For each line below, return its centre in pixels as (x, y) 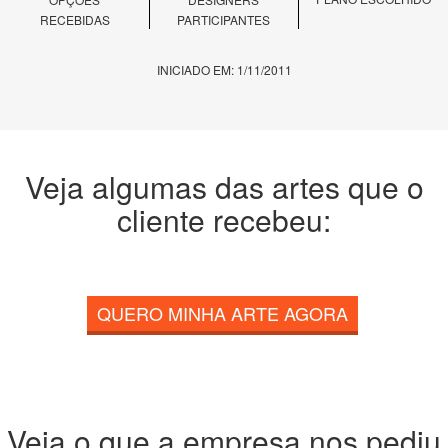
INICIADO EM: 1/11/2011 (224, 69)
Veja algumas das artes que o (224, 186)
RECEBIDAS (74, 19)
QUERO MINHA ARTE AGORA (222, 313)
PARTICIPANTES (224, 19)
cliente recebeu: (224, 219)
